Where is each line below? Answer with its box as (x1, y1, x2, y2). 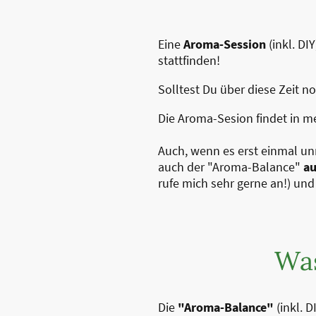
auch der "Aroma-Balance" (158, 159, 303, 176)
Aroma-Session (183, 36, 266, 53)
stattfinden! (158, 52, 220, 69)
